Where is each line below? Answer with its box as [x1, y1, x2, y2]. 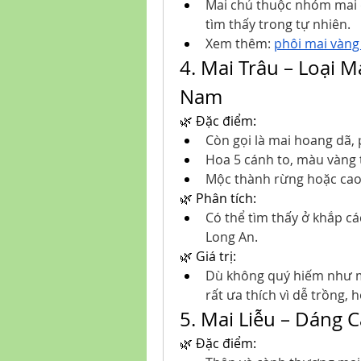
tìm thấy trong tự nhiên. [205, 15, 351, 33]
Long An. [205, 228, 258, 246]
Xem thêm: [205, 35, 274, 52]
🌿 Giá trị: [180, 247, 236, 265]
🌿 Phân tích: [180, 189, 256, 207]
